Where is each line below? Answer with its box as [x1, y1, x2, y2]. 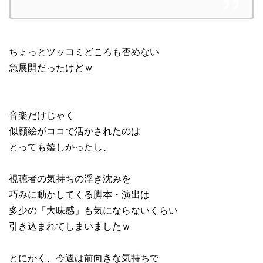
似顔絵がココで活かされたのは [9, 124, 140, 137]
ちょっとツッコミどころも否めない [9, 45, 159, 58]
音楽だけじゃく [9, 108, 75, 122]
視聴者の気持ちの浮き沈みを [9, 171, 131, 185]
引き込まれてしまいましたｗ [9, 219, 131, 232]
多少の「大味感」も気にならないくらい [9, 203, 178, 217]
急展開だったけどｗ [9, 60, 93, 74]
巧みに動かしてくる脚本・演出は [9, 187, 150, 201]
